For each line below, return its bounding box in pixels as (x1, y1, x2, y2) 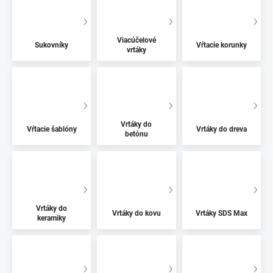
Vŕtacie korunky (196, 41, 247, 50)
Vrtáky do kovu (112, 208, 161, 218)
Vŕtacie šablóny (26, 124, 77, 133)
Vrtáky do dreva (196, 124, 247, 133)
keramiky (37, 213, 66, 222)
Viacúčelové (116, 36, 156, 45)
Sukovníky (35, 41, 69, 50)
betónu (124, 129, 148, 138)
